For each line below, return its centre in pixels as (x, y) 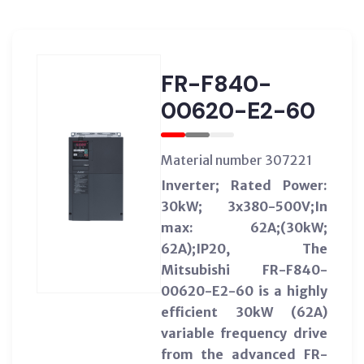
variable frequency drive (244, 333)
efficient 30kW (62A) (244, 312)
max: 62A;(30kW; (244, 227)
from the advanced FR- (244, 354)
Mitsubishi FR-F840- (244, 269)
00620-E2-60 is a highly (244, 290)
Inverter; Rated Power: (244, 185)
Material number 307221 (236, 160)
